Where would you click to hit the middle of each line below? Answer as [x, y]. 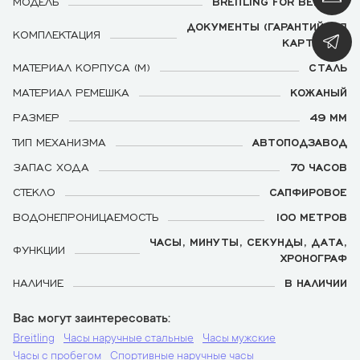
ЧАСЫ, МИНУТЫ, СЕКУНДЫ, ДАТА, [248, 241]
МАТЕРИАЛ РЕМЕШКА [71, 92]
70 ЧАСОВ [318, 166]
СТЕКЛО [34, 191]
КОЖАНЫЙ [319, 92]
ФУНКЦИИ [39, 249]
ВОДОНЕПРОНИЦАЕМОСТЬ [86, 216]
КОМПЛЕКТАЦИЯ [57, 34]
